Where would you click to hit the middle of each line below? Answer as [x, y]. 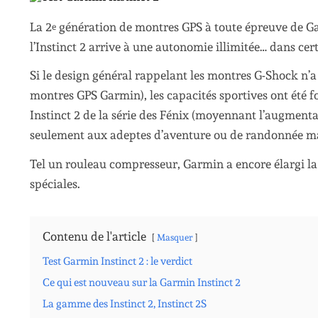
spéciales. [55, 183]
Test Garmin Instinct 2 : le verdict [117, 261]
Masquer [175, 237]
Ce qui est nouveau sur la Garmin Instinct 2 [142, 282]
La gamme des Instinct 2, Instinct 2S [125, 303]
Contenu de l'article [94, 236]
